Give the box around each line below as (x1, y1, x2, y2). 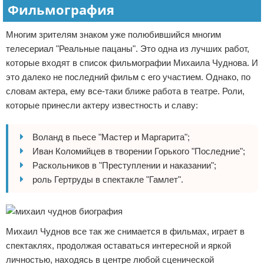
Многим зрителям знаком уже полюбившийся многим (6, 29, 221, 39)
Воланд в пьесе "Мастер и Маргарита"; (32, 132, 190, 142)
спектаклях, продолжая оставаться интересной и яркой (6, 240, 231, 250)
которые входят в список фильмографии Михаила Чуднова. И (6, 58, 258, 68)
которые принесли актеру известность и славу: (6, 100, 198, 110)
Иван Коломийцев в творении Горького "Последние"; (32, 146, 245, 156)
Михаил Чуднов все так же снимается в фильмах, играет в (6, 226, 245, 236)
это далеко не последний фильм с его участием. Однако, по (6, 72, 250, 82)
